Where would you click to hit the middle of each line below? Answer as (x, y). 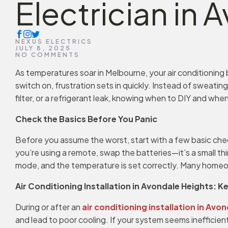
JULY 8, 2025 (43, 48)
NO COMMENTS (48, 55)
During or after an (49, 207)
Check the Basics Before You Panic (86, 119)
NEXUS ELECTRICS (54, 41)
